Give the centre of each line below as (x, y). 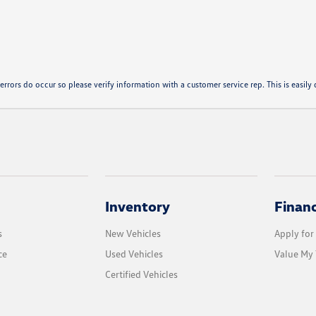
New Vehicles (133, 233)
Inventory (138, 206)
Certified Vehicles (142, 274)
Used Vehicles (134, 254)
